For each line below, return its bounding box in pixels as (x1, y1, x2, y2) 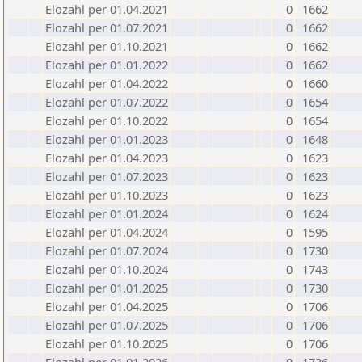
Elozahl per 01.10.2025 (45, 335, 168, 351)
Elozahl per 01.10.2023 (45, 187, 168, 203)
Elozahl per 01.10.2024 (45, 261, 168, 277)
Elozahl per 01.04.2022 (45, 75, 168, 91)
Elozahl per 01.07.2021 (45, 19, 168, 36)
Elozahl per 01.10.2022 (45, 112, 168, 128)
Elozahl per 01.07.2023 (45, 168, 168, 184)
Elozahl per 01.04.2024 (45, 224, 168, 240)
